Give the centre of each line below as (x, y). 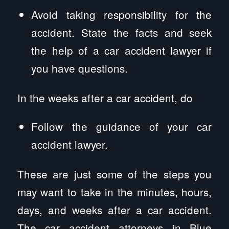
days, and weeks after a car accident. (114, 209)
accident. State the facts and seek (122, 32)
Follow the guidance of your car (122, 126)
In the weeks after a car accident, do (105, 98)
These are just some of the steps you (114, 174)
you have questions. (80, 68)
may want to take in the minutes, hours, (114, 191)
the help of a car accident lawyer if (122, 50)
